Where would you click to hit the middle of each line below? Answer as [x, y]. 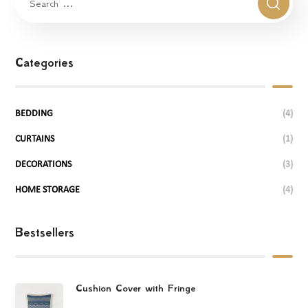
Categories [45, 62]
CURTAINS [35, 139]
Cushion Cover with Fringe [136, 288]
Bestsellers [45, 232]
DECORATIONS [44, 164]
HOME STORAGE [48, 190]
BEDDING [34, 113]
